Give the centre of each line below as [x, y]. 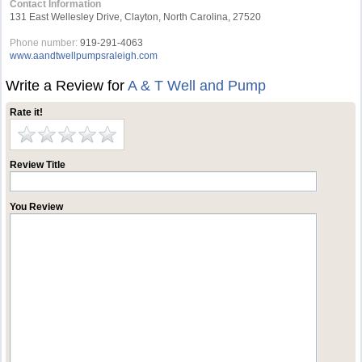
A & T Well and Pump [197, 86]
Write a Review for [67, 86]
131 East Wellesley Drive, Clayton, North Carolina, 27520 [136, 17]
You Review [37, 207]
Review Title [38, 165]
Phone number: [44, 43]
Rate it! [27, 112]
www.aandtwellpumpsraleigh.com [84, 56]
